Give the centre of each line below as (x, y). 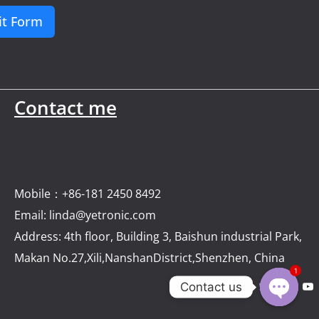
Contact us (211, 287)
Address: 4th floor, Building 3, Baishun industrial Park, (158, 236)
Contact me (66, 108)
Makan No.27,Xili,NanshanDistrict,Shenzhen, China (150, 258)
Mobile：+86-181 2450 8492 (88, 194)
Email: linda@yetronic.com (85, 215)
